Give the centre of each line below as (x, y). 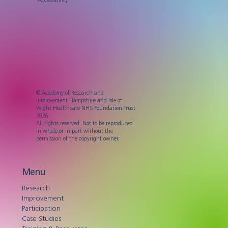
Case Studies (41, 219)
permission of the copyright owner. (78, 139)
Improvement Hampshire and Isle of (79, 101)
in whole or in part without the (75, 131)
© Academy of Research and (70, 93)
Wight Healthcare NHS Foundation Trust (86, 108)
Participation (41, 208)
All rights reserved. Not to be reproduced (85, 123)
